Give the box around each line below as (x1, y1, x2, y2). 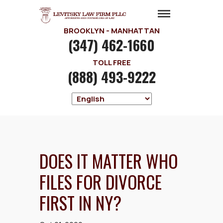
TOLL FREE (92, 57, 131, 68)
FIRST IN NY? (39, 190, 121, 216)
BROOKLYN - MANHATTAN (63, 25, 160, 36)
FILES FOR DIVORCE (39, 169, 162, 195)
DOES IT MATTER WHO (39, 148, 178, 174)
